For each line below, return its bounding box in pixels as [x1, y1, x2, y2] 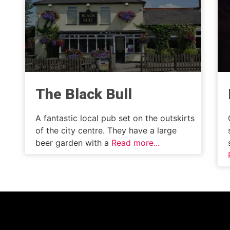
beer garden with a [35, 138, 111, 148]
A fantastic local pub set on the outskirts [35, 113, 195, 124]
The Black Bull [35, 86, 132, 103]
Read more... [111, 138, 160, 148]
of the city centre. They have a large [35, 125, 177, 136]
